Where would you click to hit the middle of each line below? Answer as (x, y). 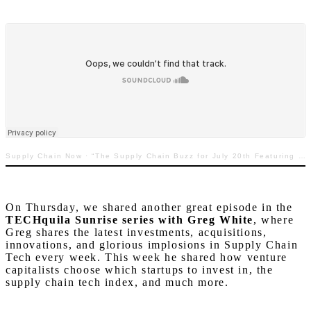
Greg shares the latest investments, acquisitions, (136, 233)
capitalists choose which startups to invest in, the (140, 270)
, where (274, 220)
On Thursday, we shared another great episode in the (149, 208)
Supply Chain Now (44, 156)
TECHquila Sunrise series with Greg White (129, 220)
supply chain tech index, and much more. (117, 283)
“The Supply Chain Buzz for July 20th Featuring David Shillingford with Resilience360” (195, 156)
